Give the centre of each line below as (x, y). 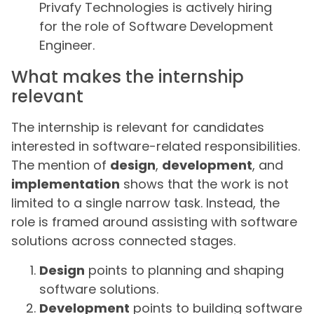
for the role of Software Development (156, 27)
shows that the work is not (204, 184)
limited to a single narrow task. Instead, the (145, 203)
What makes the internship (128, 77)
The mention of (61, 165)
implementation (66, 184)
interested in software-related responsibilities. (156, 146)
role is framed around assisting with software (154, 222)
